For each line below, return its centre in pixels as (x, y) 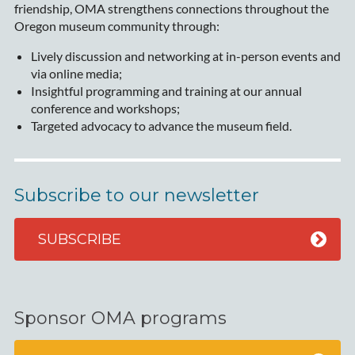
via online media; (76, 74)
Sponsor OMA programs (120, 318)
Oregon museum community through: (116, 26)
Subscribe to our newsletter (136, 196)
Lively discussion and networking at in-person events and (185, 56)
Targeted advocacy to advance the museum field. (161, 126)
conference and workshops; (105, 109)
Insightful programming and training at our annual (166, 91)
